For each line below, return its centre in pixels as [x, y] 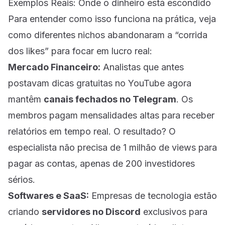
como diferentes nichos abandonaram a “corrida [108, 35]
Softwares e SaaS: [48, 195]
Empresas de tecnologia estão [153, 195]
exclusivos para [174, 211]
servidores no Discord [91, 211]
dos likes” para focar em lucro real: [80, 51]
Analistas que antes [142, 67]
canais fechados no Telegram [110, 99]
